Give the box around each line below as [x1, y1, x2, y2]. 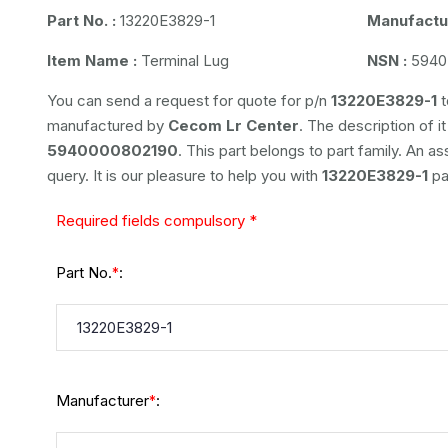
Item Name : [47, 51, 137, 70]
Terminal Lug [137, 51, 229, 70]
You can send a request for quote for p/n [47, 91, 331, 110]
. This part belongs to [178, 141, 327, 160]
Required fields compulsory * [56, 211, 257, 230]
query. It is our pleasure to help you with [47, 166, 322, 185]
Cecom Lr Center [168, 116, 299, 135]
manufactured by [47, 116, 168, 135]
